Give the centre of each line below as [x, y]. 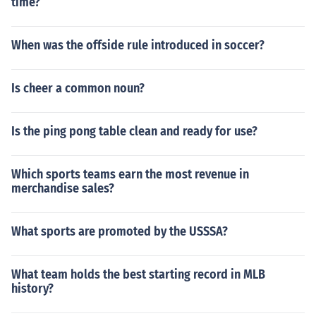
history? [32, 288]
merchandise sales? [63, 188]
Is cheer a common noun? [78, 88]
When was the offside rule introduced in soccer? [138, 45]
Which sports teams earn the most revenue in [130, 174]
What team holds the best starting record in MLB [138, 274]
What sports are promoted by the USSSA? [120, 231]
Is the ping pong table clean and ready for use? [134, 131]
